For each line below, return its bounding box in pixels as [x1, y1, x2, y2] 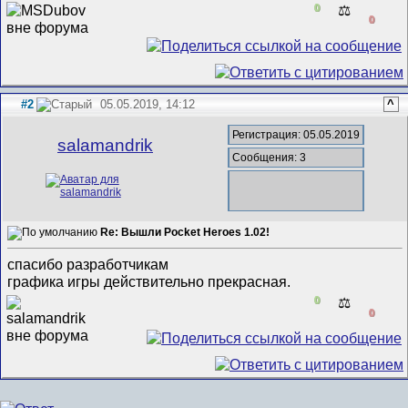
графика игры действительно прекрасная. [7, 273, 291, 291]
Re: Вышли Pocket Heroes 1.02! [100, 226, 270, 240]
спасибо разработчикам [7, 256, 173, 273]
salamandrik [57, 135, 153, 155]
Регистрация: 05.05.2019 [232, 127, 361, 141]
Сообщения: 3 [232, 150, 307, 164]
